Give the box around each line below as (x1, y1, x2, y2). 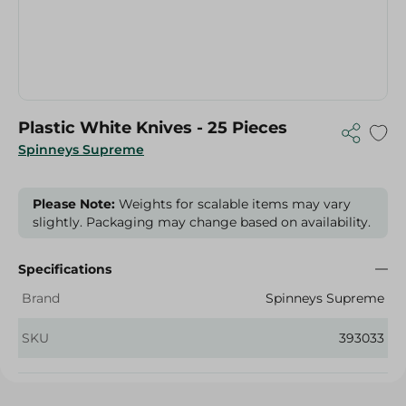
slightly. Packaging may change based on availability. (33, 214, 371, 230)
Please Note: (33, 196, 115, 212)
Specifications (18, 261, 111, 277)
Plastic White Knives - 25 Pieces (18, 118, 287, 138)
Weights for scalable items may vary (115, 196, 351, 212)
